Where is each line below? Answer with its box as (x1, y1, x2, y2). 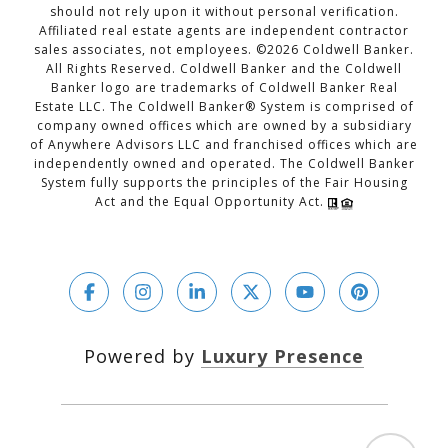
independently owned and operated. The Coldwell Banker (33, 155, 415, 173)
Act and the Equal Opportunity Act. (95, 193, 328, 211)
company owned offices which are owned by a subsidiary (36, 117, 412, 135)
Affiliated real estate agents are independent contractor (39, 22, 409, 40)
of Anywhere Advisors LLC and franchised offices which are (30, 136, 418, 154)
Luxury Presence (201, 344, 364, 369)
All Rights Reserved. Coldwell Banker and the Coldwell (46, 60, 402, 78)
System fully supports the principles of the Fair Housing (40, 174, 408, 192)
